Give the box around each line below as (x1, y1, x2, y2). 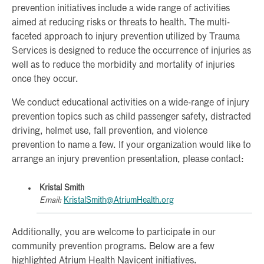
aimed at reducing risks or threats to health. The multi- (12, 18, 230, 28)
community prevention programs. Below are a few (12, 242, 214, 252)
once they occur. (12, 75, 78, 85)
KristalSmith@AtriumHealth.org (64, 196, 174, 205)
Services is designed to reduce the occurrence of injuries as (12, 47, 251, 57)
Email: (39, 196, 61, 205)
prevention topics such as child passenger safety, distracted (12, 113, 251, 123)
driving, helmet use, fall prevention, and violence (12, 127, 207, 137)
